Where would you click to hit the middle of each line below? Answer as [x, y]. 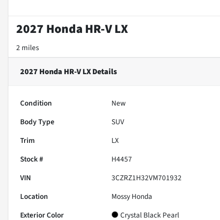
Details [104, 71]
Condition [36, 103]
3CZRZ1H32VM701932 [147, 178]
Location [34, 196]
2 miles [27, 47]
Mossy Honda [132, 196]
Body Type [37, 122]
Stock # [32, 159]
